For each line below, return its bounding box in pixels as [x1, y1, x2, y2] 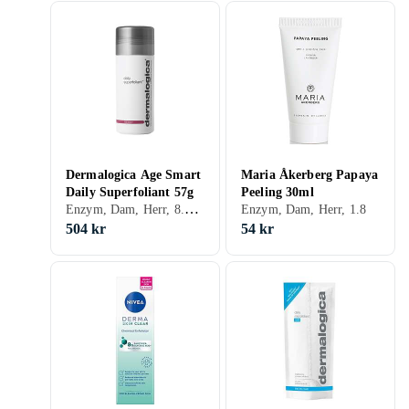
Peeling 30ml [241, 185, 314, 199]
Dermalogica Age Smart [66, 168, 201, 182]
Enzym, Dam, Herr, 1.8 [241, 203, 366, 216]
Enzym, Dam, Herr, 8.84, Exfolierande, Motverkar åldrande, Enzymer [184, 201, 199, 216]
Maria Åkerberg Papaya [241, 168, 378, 182]
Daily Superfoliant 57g [66, 185, 194, 199]
